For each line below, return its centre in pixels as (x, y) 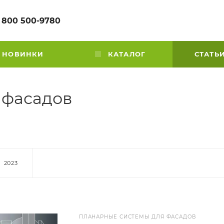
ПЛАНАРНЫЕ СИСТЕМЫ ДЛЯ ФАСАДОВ (138, 217)
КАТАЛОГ (125, 54)
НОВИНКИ (23, 54)
